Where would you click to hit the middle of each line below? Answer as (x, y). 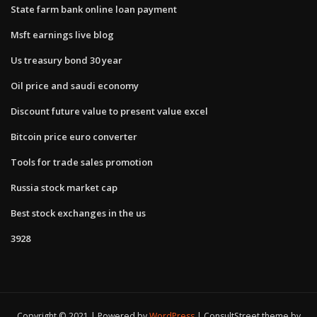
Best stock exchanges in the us (78, 213)
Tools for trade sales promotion (82, 162)
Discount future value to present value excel (109, 111)
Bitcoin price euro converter (74, 136)
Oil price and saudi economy (75, 85)
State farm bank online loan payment (94, 9)
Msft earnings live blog (62, 34)
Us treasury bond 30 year (67, 60)
